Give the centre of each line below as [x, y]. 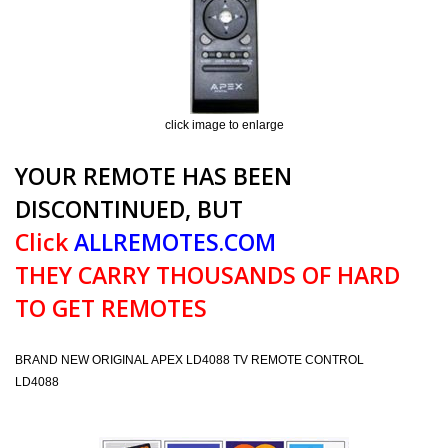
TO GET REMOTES [111, 308]
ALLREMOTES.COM [172, 242]
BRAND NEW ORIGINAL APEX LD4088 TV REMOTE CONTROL [189, 360]
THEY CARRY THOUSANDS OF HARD [207, 275]
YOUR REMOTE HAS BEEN [153, 176]
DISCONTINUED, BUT [129, 209]
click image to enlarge [224, 125]
